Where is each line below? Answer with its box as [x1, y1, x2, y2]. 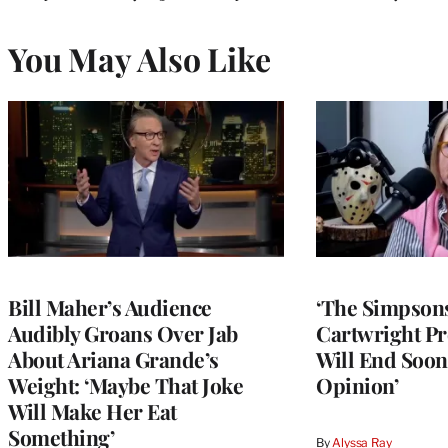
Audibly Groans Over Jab [8, 318, 238, 347]
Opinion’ [316, 370, 398, 399]
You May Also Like [8, 36, 271, 80]
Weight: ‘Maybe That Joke [8, 370, 243, 399]
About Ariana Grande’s [8, 344, 219, 373]
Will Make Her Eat [8, 396, 177, 425]
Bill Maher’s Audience [8, 292, 212, 321]
